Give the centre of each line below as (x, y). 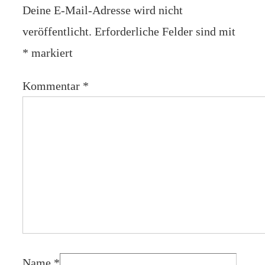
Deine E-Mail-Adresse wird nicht (103, 10)
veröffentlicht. (57, 32)
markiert (51, 53)
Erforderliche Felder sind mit (165, 32)
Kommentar (53, 86)
